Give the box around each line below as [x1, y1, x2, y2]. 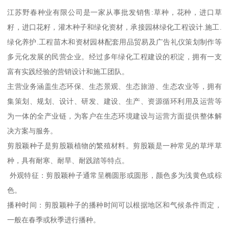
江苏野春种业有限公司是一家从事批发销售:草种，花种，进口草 [7, 8, 222, 17]
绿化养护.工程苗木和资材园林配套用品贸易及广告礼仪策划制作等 [7, 38, 222, 47]
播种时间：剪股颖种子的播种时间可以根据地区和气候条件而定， [7, 201, 222, 210]
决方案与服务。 [7, 127, 58, 135]
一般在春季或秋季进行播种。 [7, 216, 101, 224]
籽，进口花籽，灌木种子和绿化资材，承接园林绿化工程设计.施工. [7, 23, 222, 32]
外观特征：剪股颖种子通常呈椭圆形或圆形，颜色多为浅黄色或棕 [7, 171, 222, 180]
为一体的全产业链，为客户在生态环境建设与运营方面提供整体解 [7, 112, 222, 121]
